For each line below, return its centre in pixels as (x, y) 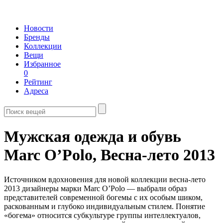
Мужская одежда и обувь (93, 137)
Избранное (42, 64)
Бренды (37, 37)
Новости (39, 28)
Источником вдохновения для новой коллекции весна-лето (105, 179)
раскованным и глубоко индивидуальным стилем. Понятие (105, 206)
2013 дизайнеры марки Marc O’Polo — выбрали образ (95, 188)
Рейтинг (38, 82)
